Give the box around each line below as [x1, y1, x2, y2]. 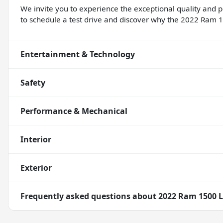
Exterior [20, 162, 52, 174]
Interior [20, 134, 51, 145]
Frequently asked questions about [20, 191, 158, 202]
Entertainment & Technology [20, 49, 135, 60]
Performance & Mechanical [20, 106, 127, 117]
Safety [20, 77, 45, 89]
